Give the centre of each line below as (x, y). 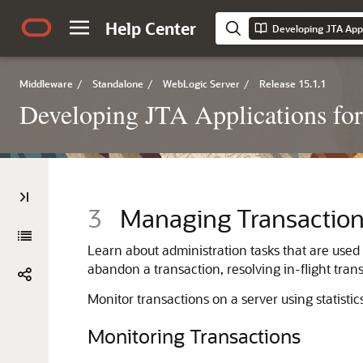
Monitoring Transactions (194, 336)
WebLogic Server (201, 83)
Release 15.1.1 (293, 83)
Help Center (151, 28)
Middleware (46, 83)
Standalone (118, 83)
